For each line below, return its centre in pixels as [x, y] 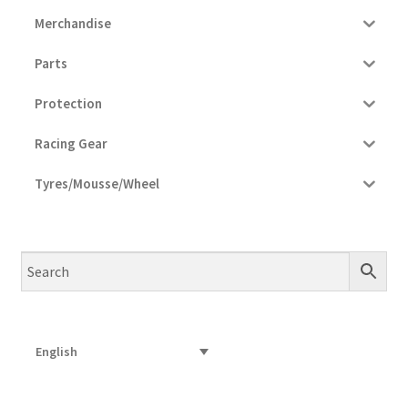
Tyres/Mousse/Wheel [97, 184]
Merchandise [72, 24]
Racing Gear [71, 144]
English [57, 352]
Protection [68, 104]
